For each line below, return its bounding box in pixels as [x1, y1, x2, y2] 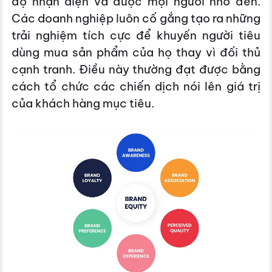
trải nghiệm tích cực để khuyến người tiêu [12, 27, 260, 42]
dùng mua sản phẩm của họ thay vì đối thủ [12, 44, 260, 59]
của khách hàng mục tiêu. [12, 95, 155, 110]
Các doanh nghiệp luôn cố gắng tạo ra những [12, 10, 260, 25]
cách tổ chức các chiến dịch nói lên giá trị [12, 78, 260, 93]
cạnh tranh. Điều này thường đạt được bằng [12, 61, 260, 76]
